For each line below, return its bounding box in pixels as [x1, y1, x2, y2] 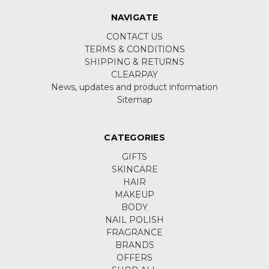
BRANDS [115, 240, 154, 251]
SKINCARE [111, 164, 158, 175]
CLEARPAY [111, 69, 158, 80]
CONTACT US [106, 31, 163, 43]
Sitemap [116, 94, 153, 106]
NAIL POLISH [105, 214, 164, 226]
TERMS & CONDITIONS [84, 44, 185, 55]
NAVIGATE [110, 12, 159, 23]
